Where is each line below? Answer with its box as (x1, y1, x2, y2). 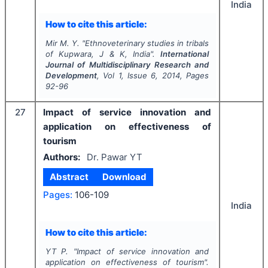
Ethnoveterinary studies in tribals (85, 38, 209, 48)
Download (102, 171, 147, 182)
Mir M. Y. (45, 38, 80, 48)
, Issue (121, 71, 151, 80)
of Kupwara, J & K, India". (45, 49, 161, 59)
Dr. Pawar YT (86, 151, 142, 163)
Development (45, 71, 97, 80)
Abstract (50, 171, 89, 182)
